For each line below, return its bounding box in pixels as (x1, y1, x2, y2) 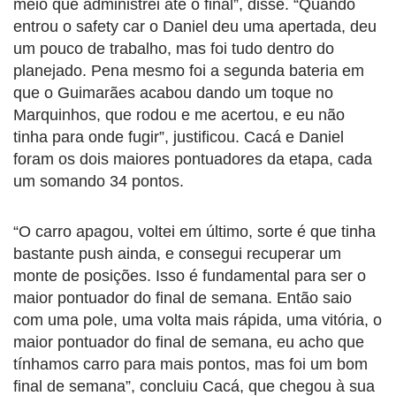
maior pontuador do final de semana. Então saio (13, 289, 352, 308)
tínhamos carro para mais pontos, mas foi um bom (13, 355, 368, 374)
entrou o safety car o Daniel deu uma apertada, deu (13, 18, 377, 36)
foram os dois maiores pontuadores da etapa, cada (13, 150, 372, 169)
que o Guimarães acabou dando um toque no (13, 84, 333, 103)
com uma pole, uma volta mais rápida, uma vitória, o (13, 311, 382, 330)
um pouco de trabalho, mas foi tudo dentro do (13, 40, 334, 58)
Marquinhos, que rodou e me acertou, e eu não (13, 106, 345, 125)
